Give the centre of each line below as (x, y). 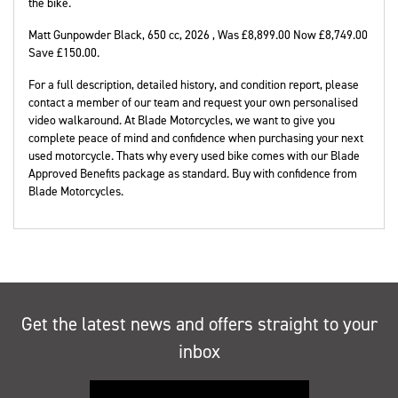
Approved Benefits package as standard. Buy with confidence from (193, 174)
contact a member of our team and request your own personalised (193, 103)
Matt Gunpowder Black (85, 35)
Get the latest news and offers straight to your (199, 325)
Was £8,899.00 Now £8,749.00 (293, 35)
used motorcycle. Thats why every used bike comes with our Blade (194, 156)
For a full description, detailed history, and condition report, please (194, 85)
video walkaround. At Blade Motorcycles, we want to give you (182, 120)
